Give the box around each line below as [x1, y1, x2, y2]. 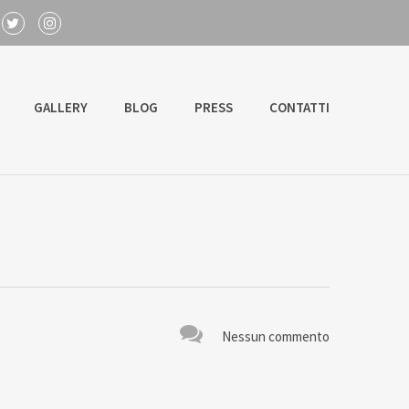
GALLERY [34, 98, 88, 116]
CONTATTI [269, 98, 330, 116]
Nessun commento [222, 327, 330, 345]
